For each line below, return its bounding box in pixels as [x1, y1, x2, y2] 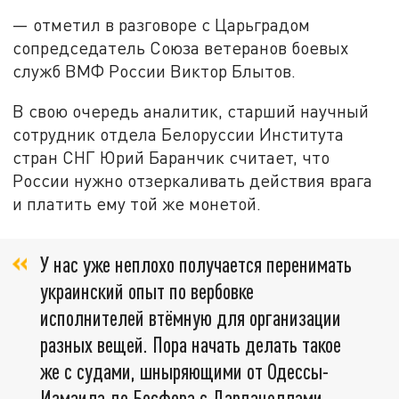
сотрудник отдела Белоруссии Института [12, 124, 345, 145]
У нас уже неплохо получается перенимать [40, 250, 352, 277]
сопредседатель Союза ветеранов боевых [12, 37, 349, 58]
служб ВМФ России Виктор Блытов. [12, 60, 297, 81]
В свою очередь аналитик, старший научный [12, 101, 370, 122]
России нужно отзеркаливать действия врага [12, 170, 373, 191]
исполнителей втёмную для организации [40, 304, 341, 330]
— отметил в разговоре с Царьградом [12, 13, 311, 35]
